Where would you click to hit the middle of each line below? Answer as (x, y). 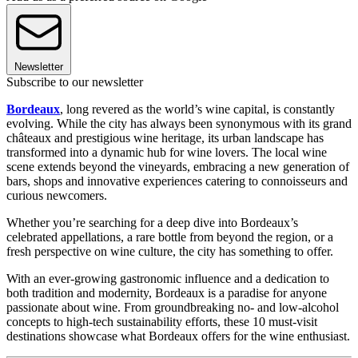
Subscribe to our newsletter (75, 82)
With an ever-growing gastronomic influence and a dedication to (168, 279)
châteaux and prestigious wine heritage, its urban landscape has (165, 138)
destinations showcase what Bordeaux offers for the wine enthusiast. (178, 336)
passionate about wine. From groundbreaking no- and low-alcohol (173, 308)
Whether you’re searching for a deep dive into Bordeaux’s (152, 223)
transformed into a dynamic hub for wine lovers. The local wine (167, 153)
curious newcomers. (57, 196)
